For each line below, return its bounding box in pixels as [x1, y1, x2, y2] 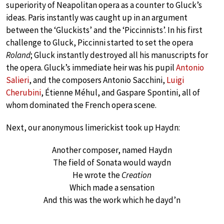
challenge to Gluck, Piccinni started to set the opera [6, 36, 193, 48]
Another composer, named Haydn [52, 144, 172, 155]
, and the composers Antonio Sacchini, [29, 74, 166, 85]
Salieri [6, 74, 29, 85]
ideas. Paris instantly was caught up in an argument [6, 11, 187, 23]
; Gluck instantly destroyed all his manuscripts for [30, 49, 208, 60]
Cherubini [6, 86, 41, 98]
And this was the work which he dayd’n [43, 194, 180, 205]
